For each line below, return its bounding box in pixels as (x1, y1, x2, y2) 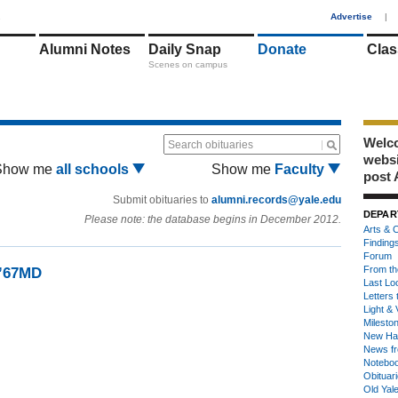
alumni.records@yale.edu (211, 194, 341, 206)
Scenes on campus (148, 60, 227, 69)
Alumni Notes (39, 42, 131, 57)
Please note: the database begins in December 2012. (84, 213, 341, 226)
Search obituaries (168, 139, 253, 151)
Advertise (330, 12, 372, 21)
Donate (258, 42, 306, 57)
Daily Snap (148, 42, 221, 57)
